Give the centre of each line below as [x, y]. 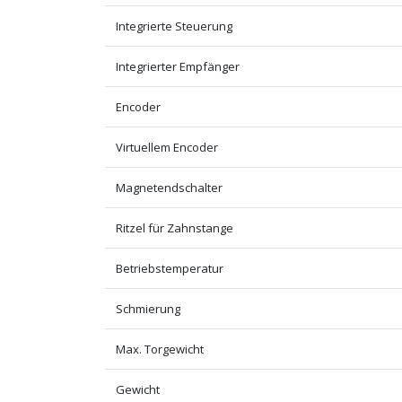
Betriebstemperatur [170, 268]
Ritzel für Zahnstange [175, 227]
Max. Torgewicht [160, 349]
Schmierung [148, 308]
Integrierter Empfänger [178, 66]
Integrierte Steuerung [174, 26]
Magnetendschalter [169, 187]
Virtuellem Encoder [167, 147]
